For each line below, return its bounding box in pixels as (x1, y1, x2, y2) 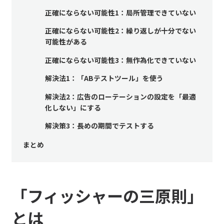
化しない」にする (44, 102, 101, 112)
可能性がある (44, 36, 87, 47)
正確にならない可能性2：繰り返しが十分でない (44, 25, 196, 36)
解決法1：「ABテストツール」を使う (44, 73, 163, 83)
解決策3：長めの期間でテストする (44, 120, 154, 130)
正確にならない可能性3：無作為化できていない (44, 54, 196, 65)
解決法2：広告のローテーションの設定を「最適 (44, 91, 196, 101)
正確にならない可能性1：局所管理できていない (44, 7, 196, 18)
